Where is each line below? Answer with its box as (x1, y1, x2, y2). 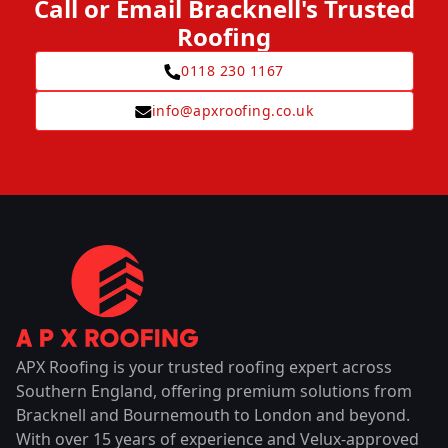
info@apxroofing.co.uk (151, 101, 314, 121)
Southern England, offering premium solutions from (16, 379, 412, 402)
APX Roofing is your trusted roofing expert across (16, 355, 392, 378)
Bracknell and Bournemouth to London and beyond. (16, 403, 410, 426)
